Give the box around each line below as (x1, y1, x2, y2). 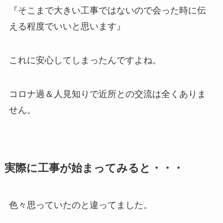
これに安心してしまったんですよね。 (8, 55, 161, 65)
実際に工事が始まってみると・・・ (4, 162, 184, 174)
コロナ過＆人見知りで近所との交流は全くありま (8, 89, 206, 99)
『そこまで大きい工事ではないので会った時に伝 (8, 5, 206, 15)
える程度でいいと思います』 (8, 21, 125, 31)
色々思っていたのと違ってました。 (8, 200, 152, 210)
